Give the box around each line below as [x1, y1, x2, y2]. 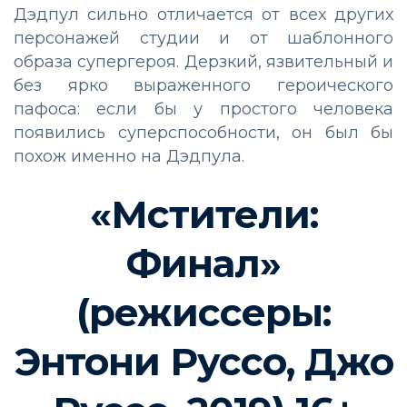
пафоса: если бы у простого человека [14, 99, 393, 120]
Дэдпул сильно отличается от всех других [14, 5, 393, 25]
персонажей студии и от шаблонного [14, 28, 393, 49]
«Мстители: [89, 191, 318, 239]
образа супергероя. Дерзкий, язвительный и [14, 52, 393, 73]
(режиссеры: [76, 289, 331, 337]
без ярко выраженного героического [14, 75, 393, 96]
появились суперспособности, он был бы [14, 123, 393, 144]
